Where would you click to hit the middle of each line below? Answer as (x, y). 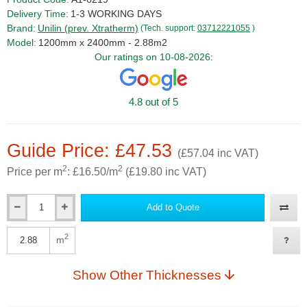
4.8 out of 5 (153, 101)
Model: (22, 42)
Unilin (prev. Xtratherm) (88, 28)
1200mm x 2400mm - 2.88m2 (103, 42)
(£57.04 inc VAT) (218, 153)
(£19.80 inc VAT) (164, 171)
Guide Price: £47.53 (92, 150)
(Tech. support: (169, 28)
